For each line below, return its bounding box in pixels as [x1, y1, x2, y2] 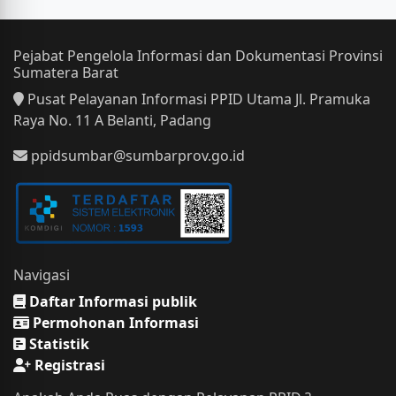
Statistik [26, 334, 89, 354]
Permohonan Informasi [29, 313, 199, 333]
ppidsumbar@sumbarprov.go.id [27, 146, 245, 165]
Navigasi [13, 265, 70, 286]
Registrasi [31, 355, 105, 376]
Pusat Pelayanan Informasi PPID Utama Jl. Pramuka [24, 89, 370, 109]
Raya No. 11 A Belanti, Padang [13, 110, 211, 130]
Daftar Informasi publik [26, 292, 197, 312]
